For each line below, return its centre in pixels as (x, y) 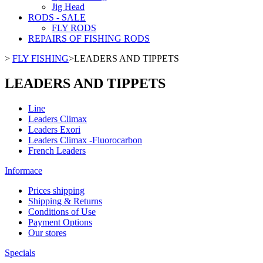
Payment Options (60, 222)
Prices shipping (56, 190)
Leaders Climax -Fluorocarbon (85, 140)
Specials (20, 252)
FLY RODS (74, 28)
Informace (23, 170)
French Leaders (57, 150)
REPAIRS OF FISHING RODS (89, 38)
